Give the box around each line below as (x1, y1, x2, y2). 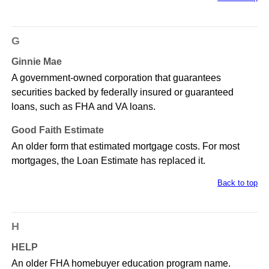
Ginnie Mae (11, 56, 62, 67)
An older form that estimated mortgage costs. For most (11, 141, 240, 152)
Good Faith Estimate (11, 125, 104, 136)
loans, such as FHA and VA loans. (11, 101, 156, 112)
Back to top (217, 178, 258, 188)
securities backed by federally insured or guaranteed (11, 87, 234, 98)
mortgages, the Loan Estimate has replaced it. (11, 156, 205, 166)
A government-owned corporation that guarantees (11, 73, 221, 83)
